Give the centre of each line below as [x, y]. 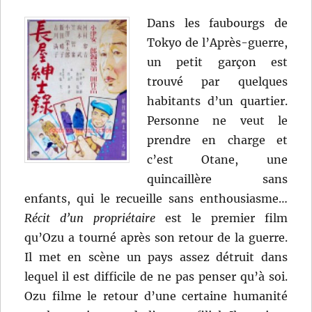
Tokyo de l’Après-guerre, [217, 42]
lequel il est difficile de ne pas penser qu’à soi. [156, 276]
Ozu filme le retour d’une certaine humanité [156, 296]
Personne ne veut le [217, 120]
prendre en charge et [217, 140]
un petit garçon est [217, 62]
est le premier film [221, 218]
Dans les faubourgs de [217, 23]
